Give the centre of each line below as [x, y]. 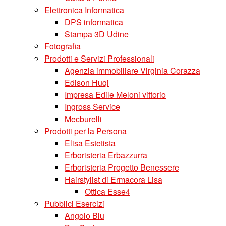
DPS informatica [94, 22]
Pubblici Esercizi [74, 204]
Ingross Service [92, 107]
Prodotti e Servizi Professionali [99, 58]
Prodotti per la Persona [86, 131]
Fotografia [63, 46]
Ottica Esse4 [107, 191]
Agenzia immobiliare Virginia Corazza [132, 70]
